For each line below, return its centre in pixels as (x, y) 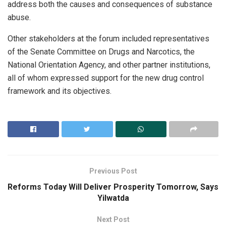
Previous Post (113, 171)
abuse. (19, 17)
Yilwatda (113, 198)
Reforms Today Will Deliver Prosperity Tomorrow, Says (113, 187)
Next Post (113, 219)
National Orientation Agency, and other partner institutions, (109, 65)
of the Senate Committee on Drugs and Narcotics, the (101, 51)
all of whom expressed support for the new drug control (106, 78)
